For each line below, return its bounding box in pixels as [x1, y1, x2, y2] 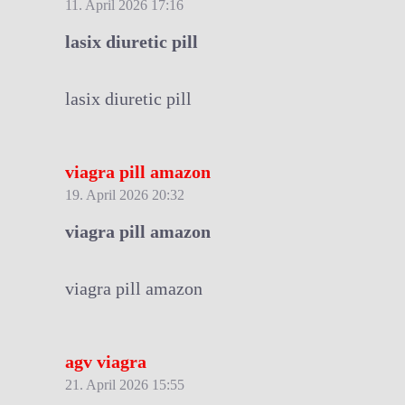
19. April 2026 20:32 [65, 186, 184, 202]
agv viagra [65, 351, 146, 372]
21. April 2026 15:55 [65, 376, 184, 392]
